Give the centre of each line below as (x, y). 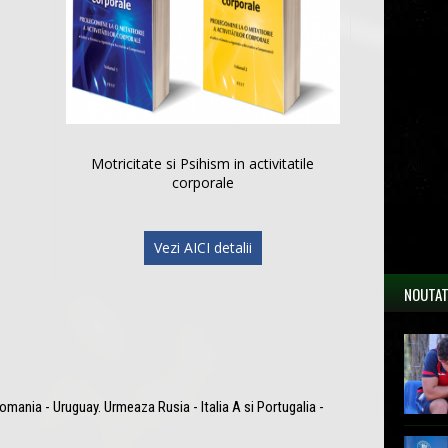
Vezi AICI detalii (202, 247)
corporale (202, 182)
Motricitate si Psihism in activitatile (203, 163)
